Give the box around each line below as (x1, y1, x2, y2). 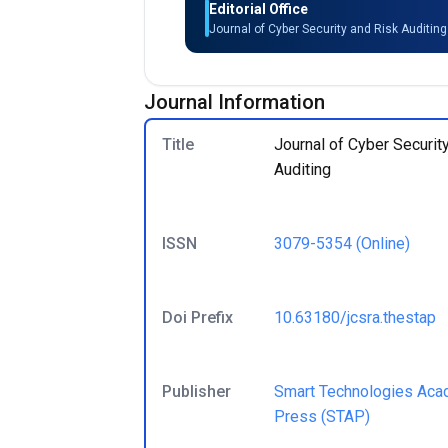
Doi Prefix (162, 308, 233, 327)
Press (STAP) (274, 407, 370, 426)
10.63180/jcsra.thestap (274, 308, 436, 327)
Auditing (274, 160, 331, 179)
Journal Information (144, 90, 325, 114)
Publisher (162, 382, 231, 401)
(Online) (352, 234, 410, 253)
